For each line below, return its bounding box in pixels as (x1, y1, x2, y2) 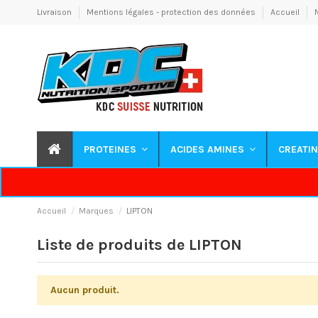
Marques (79, 206, 114, 216)
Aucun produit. (50, 284, 119, 297)
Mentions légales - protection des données (87, 7, 258, 17)
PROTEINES (84, 143, 139, 155)
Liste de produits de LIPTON (37, 236, 242, 255)
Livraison (37, 7, 74, 17)
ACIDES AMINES (170, 143, 247, 155)
